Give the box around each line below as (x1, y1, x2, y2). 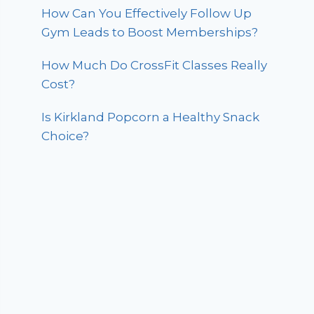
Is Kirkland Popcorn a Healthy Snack (41, 110, 260, 125)
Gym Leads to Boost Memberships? (41, 25, 259, 40)
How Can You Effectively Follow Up (41, 6, 252, 21)
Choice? (41, 129, 90, 144)
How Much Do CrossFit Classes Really (41, 58, 268, 73)
